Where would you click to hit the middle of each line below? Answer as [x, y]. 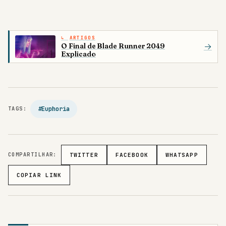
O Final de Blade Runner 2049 [113, 46]
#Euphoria [53, 108]
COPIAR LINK [39, 175]
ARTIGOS [82, 38]
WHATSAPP [182, 155]
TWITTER [84, 155]
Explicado [78, 54]
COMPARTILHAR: [33, 155]
